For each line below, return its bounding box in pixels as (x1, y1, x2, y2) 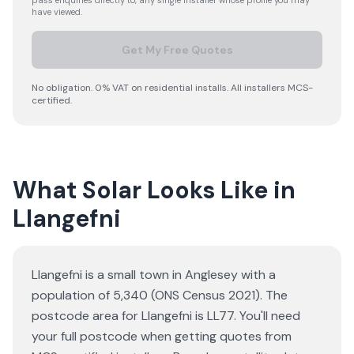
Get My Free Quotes (121, 43, 233, 57)
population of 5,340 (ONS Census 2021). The (32, 287, 288, 303)
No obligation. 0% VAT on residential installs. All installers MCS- (32, 81, 313, 94)
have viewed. (32, 6, 82, 17)
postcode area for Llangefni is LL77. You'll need (32, 307, 300, 324)
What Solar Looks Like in (13, 175, 296, 205)
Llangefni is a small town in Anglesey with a (32, 266, 276, 283)
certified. (32, 94, 72, 107)
